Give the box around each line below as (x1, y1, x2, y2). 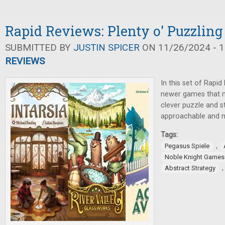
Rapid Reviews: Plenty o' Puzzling (5, 22, 223, 40)
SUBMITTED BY (5, 42, 73, 53)
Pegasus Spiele (165, 142, 209, 150)
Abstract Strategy (165, 164, 215, 172)
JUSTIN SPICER (73, 42, 140, 53)
